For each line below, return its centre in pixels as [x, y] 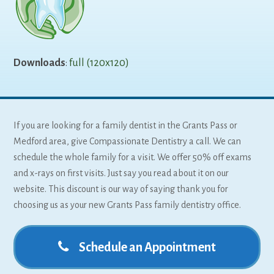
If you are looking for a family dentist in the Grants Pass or [126, 125]
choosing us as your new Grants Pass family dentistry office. [128, 205]
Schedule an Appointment [148, 247]
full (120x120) [99, 63]
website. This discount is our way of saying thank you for [121, 189]
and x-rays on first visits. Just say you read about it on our [121, 173]
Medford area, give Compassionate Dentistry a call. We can [128, 141]
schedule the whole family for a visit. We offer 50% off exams [133, 157]
